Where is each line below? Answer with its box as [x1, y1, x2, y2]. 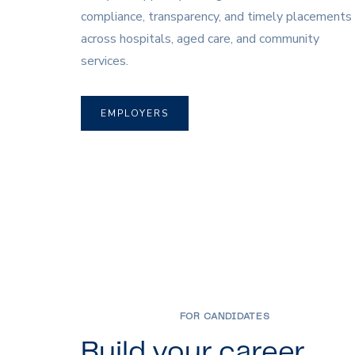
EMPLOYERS [101, 107, 169, 120]
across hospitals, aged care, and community [81, 30, 319, 48]
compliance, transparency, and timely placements [81, 8, 352, 26]
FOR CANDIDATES [179, 311, 270, 321]
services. [81, 52, 128, 71]
